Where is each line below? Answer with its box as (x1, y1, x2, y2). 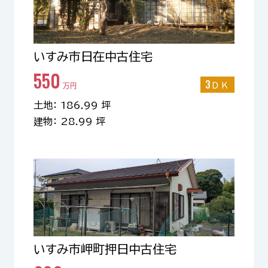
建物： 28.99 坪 (33, 117, 105, 126)
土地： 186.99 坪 (33, 100, 111, 110)
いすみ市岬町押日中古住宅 (33, 243, 176, 255)
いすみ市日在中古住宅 (33, 50, 153, 62)
